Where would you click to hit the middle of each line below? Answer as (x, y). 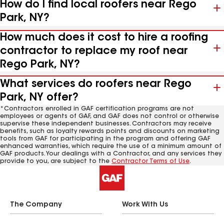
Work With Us (145, 205)
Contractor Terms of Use (150, 161)
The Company (36, 205)
